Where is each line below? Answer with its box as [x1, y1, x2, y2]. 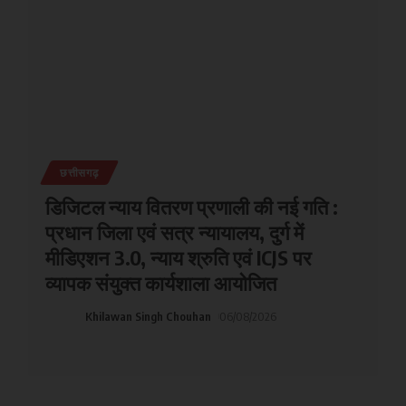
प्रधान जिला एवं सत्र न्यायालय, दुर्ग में [44, 218, 304, 245]
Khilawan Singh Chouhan [84, 308, 211, 324]
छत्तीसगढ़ [59, 165, 99, 179]
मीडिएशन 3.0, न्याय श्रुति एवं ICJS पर [44, 244, 312, 270]
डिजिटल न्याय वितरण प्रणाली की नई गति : [44, 193, 338, 219]
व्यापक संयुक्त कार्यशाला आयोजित [44, 269, 276, 295]
